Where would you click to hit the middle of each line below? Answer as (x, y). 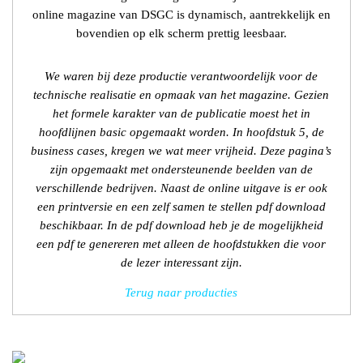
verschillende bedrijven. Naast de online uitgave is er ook (181, 188)
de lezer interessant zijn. (181, 262)
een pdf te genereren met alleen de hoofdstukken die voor (181, 243)
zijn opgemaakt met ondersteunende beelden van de (181, 169)
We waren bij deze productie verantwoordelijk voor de (181, 76)
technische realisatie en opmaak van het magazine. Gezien (181, 94)
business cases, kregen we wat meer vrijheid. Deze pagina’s (181, 150)
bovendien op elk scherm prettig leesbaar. (181, 34)
